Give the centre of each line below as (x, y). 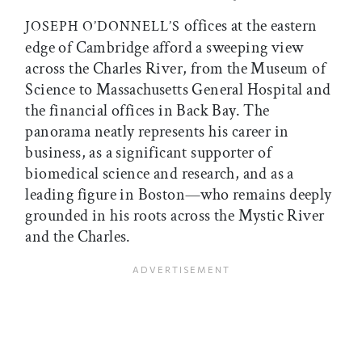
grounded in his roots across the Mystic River (175, 215)
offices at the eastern (249, 25)
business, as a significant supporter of (148, 152)
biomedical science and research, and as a (160, 173)
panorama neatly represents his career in (157, 131)
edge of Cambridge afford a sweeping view (164, 47)
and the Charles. (78, 236)
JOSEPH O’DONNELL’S (103, 26)
